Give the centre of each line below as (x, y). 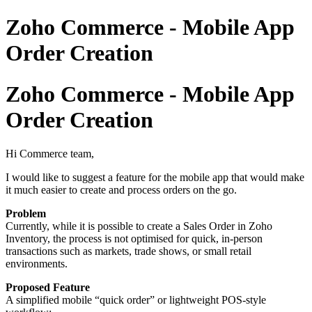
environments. (37, 264)
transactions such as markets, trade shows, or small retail (128, 251)
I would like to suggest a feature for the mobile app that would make (155, 178)
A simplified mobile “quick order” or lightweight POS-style (136, 300)
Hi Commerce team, (50, 154)
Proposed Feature (48, 288)
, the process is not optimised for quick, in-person (155, 239)
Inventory (26, 239)
